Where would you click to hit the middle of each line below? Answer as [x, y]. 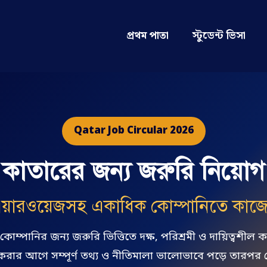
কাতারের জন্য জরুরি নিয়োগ [133, 171]
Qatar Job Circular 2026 [133, 131]
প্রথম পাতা [148, 36]
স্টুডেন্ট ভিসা [219, 36]
